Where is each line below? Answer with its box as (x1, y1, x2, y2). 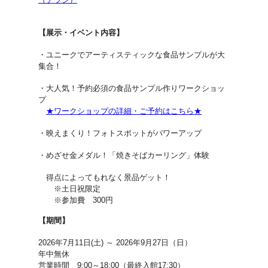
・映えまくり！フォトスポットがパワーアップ (38, 129, 202, 138)
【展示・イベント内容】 (38, 28, 124, 37)
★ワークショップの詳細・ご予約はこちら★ (46, 106, 202, 115)
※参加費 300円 (38, 196, 113, 205)
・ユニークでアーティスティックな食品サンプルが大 (38, 50, 225, 59)
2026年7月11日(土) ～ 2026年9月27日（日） (38, 238, 192, 247)
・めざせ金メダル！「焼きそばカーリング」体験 (38, 151, 209, 160)
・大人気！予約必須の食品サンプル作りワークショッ (38, 84, 225, 93)
